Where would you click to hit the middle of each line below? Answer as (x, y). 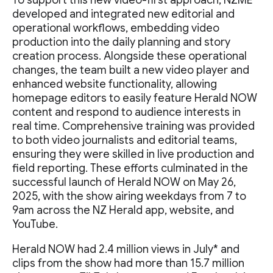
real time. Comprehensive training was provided (133, 126)
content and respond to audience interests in (126, 112)
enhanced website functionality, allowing (115, 84)
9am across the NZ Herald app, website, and (123, 210)
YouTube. (35, 224)
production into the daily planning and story (121, 42)
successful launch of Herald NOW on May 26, (124, 182)
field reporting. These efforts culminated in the (130, 168)
